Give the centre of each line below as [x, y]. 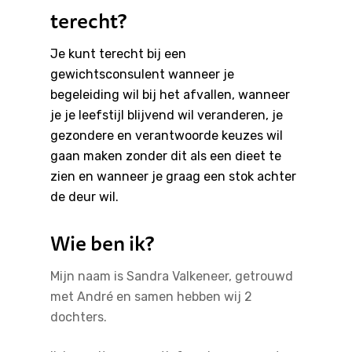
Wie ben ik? [102, 244]
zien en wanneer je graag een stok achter [173, 177]
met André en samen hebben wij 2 [151, 297]
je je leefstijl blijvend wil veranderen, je [167, 115]
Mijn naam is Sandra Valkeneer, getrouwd [172, 277]
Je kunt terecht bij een [118, 54]
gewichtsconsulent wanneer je [142, 75]
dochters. [79, 317]
